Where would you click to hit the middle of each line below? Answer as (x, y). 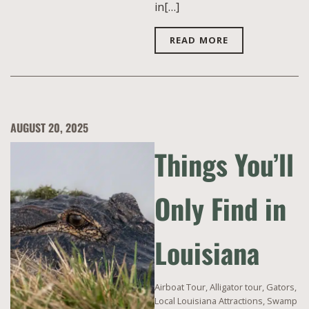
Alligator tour (236, 287)
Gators (280, 287)
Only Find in (220, 208)
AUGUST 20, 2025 (49, 128)
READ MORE (199, 40)
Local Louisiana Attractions (209, 301)
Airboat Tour (180, 287)
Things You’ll (224, 164)
